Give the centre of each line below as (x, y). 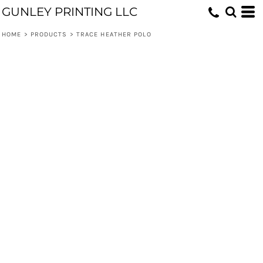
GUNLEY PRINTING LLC (70, 12)
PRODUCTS (49, 34)
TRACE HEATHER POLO (114, 34)
